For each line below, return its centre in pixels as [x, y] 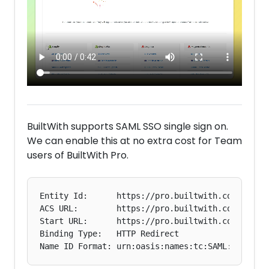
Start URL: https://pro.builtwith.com [138, 221]
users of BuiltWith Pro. [78, 156]
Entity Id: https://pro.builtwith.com [138, 196]
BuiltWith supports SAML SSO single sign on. [128, 127]
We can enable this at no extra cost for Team [134, 141]
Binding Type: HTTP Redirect [109, 234]
